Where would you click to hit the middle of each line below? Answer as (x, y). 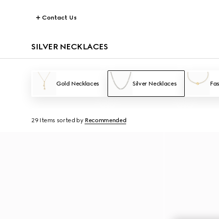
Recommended (106, 120)
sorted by (70, 120)
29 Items (44, 120)
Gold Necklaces (78, 84)
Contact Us (59, 18)
